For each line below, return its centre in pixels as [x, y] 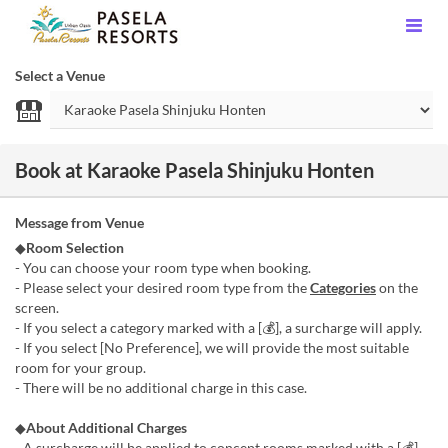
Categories [343, 287]
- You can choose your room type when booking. [163, 267]
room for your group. [80, 367]
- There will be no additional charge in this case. [161, 387]
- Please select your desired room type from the [162, 287]
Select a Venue [60, 75]
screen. [37, 307]
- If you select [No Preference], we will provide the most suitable [212, 347]
